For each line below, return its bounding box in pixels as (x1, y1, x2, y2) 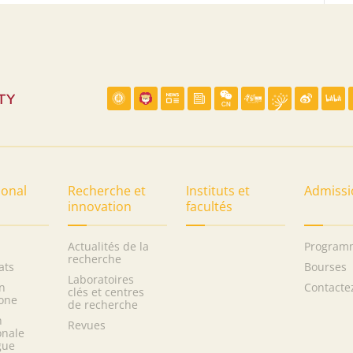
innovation (68, 197, 132, 215)
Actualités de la (68, 238, 149, 254)
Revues (68, 317, 106, 333)
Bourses (304, 258, 347, 274)
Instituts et (186, 181, 250, 199)
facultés (186, 197, 232, 215)
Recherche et (68, 181, 146, 199)
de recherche (68, 296, 138, 312)
